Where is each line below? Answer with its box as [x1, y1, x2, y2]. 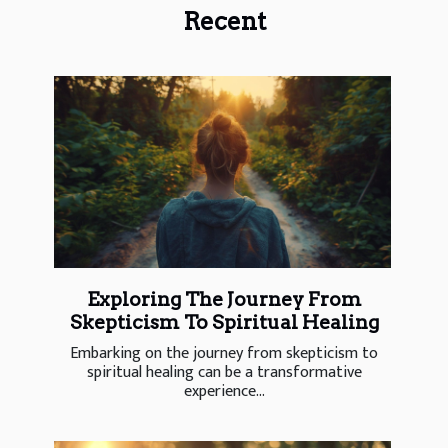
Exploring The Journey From [86, 287, 362, 311]
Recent [182, 6, 266, 36]
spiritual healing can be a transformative [86, 358, 362, 386]
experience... [183, 377, 265, 405]
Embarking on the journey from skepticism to [70, 339, 378, 367]
